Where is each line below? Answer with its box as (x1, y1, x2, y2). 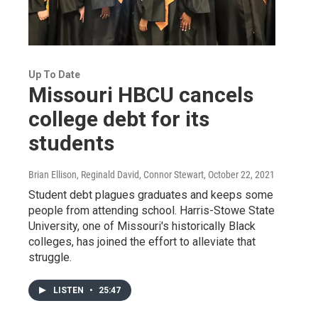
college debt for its (28, 106, 209, 132)
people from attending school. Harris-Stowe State (28, 204, 275, 218)
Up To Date (28, 69, 80, 81)
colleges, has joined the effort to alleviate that (28, 235, 256, 249)
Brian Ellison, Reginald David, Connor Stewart (28, 169, 204, 181)
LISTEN (53, 285, 86, 296)
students (28, 131, 114, 156)
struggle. (28, 251, 72, 265)
